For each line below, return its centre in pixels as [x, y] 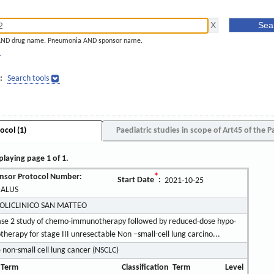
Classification [145, 267]
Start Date [136, 180]
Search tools [28, 79]
